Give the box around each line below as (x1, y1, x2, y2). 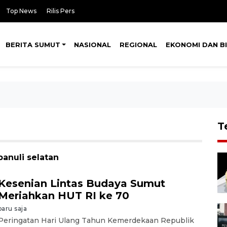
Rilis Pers (47, 7, 74, 15)
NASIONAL (74, 41, 111, 49)
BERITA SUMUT (5, 41, 60, 49)
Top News (6, 7, 36, 15)
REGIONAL (120, 41, 158, 49)
